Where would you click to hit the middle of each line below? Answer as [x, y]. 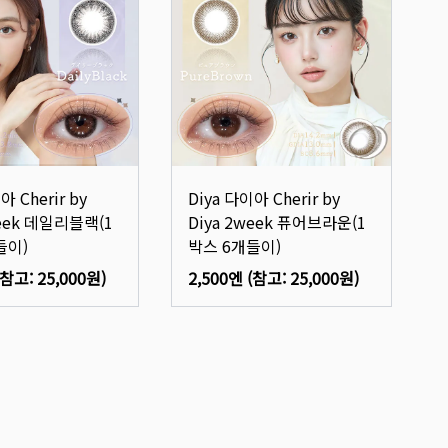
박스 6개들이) [235, 246]
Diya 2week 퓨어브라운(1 [277, 222]
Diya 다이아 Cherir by [264, 198]
